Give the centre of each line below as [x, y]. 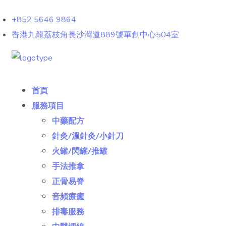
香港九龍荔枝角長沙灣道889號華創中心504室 [95, 35]
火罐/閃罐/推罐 [80, 152]
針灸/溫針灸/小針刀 [88, 136]
